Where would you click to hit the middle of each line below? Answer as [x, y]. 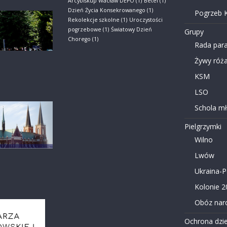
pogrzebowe [85, 29]
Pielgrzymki [203, 126]
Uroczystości [146, 20]
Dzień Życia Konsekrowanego [107, 10]
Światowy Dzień [131, 29]
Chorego [79, 39]
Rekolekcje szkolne [94, 20]
